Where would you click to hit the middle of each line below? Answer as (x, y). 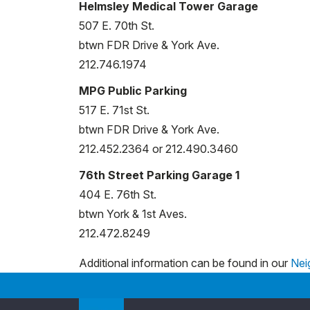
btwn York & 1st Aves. (133, 213)
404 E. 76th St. (118, 194)
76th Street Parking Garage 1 (159, 175)
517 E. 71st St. (114, 110)
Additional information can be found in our (185, 263)
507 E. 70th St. (117, 25)
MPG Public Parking (133, 90)
